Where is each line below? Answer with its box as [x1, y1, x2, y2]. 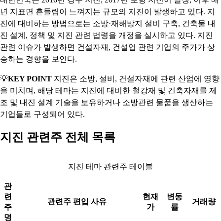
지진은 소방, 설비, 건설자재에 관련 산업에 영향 [52, 74, 220, 83]
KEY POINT [8, 74, 52, 83]
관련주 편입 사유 [47, 197, 107, 206]
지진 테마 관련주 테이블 [68, 162, 153, 171]
